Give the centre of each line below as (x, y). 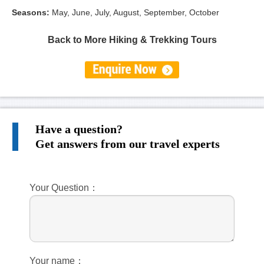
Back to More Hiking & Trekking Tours (132, 39)
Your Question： (64, 187)
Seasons (29, 12)
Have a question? (79, 129)
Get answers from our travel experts (128, 143)
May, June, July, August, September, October (136, 12)
